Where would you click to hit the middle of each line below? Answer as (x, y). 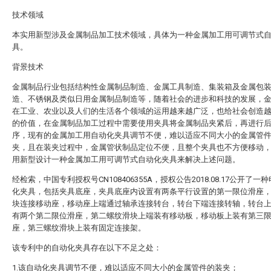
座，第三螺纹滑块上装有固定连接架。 (79, 228)
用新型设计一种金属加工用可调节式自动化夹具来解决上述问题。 (126, 159)
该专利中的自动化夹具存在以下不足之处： (87, 248)
